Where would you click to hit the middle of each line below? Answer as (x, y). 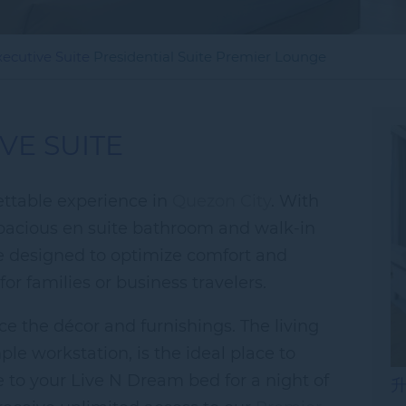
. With (295, 201)
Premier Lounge (271, 57)
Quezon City (222, 201)
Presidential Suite (153, 57)
